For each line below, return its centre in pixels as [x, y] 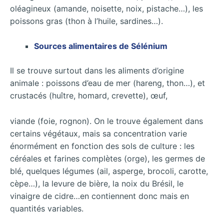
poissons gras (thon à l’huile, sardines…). [86, 21]
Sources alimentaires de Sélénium [101, 46]
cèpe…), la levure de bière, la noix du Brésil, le [97, 183]
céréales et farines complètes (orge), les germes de [107, 158]
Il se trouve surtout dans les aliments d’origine [97, 71]
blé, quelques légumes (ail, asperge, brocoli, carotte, [109, 171]
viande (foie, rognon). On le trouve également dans [106, 121]
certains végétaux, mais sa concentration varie [98, 133]
